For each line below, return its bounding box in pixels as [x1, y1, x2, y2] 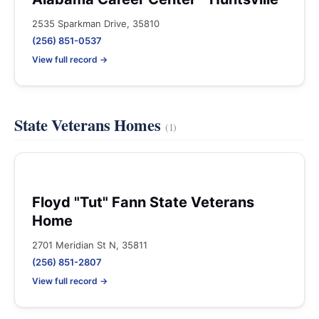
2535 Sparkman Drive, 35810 [32, 18, 159, 29]
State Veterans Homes [14, 113, 165, 137]
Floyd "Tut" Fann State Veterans [32, 194, 254, 211]
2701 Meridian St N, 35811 [32, 239, 147, 251]
